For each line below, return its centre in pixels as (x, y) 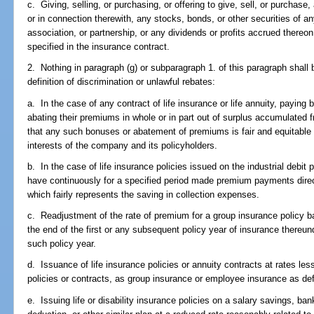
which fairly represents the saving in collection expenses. (144, 194)
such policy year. (62, 244)
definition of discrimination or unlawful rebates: (122, 82)
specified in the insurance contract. (99, 47)
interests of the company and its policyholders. (123, 145)
